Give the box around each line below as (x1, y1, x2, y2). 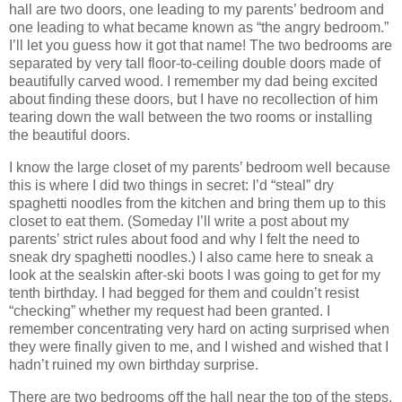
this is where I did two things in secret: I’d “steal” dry (9, 177, 334, 193)
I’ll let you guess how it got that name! (9, 38, 246, 54)
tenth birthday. (9, 284, 98, 301)
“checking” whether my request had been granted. (9, 302, 323, 319)
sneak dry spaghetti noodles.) (9, 249, 196, 265)
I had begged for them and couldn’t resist (101, 284, 359, 301)
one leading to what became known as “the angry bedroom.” (9, 20, 389, 36)
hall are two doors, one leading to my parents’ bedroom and (9, 2, 384, 18)
